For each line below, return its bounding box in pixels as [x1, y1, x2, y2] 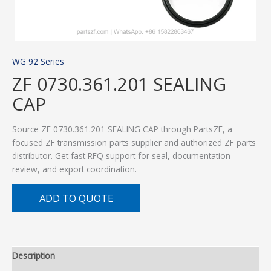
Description [12, 250, 55, 262]
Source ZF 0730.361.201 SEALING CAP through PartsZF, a [12, 123, 232, 135]
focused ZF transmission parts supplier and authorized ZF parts [12, 137, 256, 149]
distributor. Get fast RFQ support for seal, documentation [12, 150, 230, 162]
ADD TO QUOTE [39, 191, 113, 205]
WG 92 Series [12, 56, 64, 68]
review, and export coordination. [12, 163, 137, 175]
